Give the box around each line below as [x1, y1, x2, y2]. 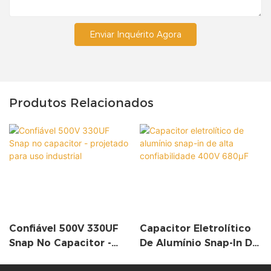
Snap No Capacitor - [9, 237, 111, 249]
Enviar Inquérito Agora [90, 28, 181, 40]
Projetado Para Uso [9, 251, 108, 263]
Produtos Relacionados [9, 95, 154, 110]
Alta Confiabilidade [139, 251, 238, 263]
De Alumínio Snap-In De [139, 237, 258, 249]
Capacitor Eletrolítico [139, 222, 251, 234]
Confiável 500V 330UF [9, 222, 119, 234]
